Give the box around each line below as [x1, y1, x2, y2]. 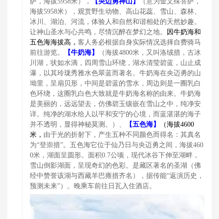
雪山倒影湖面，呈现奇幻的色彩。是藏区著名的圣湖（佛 [30, 161, 201, 169]
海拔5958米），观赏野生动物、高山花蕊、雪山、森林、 [30, 7, 201, 15]
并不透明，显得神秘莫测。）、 [30, 120, 126, 128]
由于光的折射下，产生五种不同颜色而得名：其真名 [44, 131, 201, 138]
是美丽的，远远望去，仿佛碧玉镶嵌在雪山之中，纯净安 [30, 100, 201, 108]
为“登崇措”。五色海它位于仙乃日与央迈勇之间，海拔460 [30, 141, 203, 149]
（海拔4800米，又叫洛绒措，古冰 [98, 48, 201, 56]
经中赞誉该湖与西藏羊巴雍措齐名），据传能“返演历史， [30, 172, 204, 179]
